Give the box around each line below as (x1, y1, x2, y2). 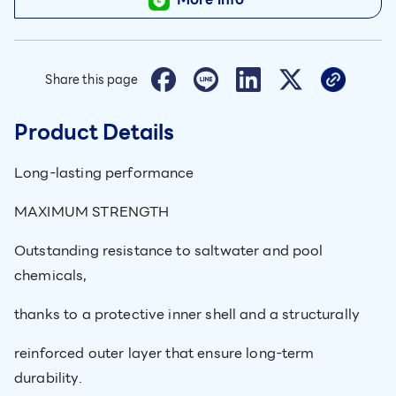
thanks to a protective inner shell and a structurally (14, 303, 360, 325)
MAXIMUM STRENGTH (14, 201, 170, 223)
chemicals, (14, 264, 88, 286)
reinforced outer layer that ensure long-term (14, 342, 315, 364)
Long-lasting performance (14, 162, 194, 184)
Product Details (14, 116, 174, 149)
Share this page (45, 70, 139, 89)
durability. (14, 367, 82, 389)
